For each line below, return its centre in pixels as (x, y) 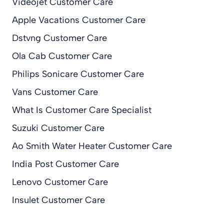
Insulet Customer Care (58, 200)
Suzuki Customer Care (58, 128)
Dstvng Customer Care (59, 38)
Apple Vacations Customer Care (79, 20)
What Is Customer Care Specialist (82, 110)
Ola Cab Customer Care (62, 56)
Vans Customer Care (55, 92)
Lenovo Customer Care (60, 182)
